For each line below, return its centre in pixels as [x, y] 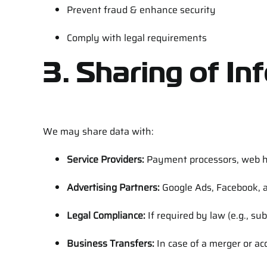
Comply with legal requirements [136, 38]
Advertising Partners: [113, 188]
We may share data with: [98, 132]
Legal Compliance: [106, 216]
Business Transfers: [110, 244]
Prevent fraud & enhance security [141, 10]
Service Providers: [105, 160]
